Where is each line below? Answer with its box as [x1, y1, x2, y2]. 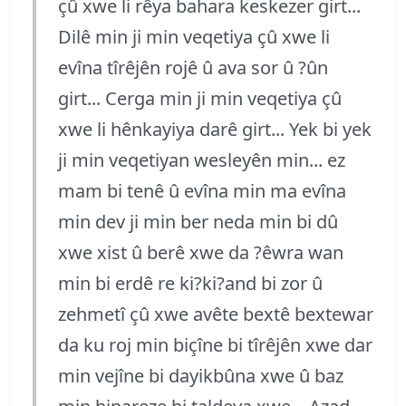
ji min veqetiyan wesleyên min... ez [58, 147, 345, 172]
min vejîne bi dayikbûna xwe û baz [58, 362, 343, 388]
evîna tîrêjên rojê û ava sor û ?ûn [58, 54, 328, 80]
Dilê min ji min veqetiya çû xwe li [58, 24, 330, 49]
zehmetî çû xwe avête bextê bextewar [58, 301, 373, 326]
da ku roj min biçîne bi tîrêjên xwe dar [58, 332, 372, 357]
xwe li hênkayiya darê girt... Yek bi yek [58, 116, 372, 141]
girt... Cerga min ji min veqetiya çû [58, 85, 342, 111]
